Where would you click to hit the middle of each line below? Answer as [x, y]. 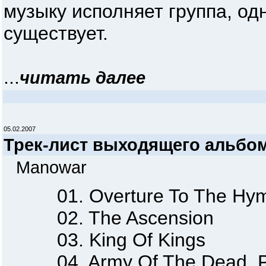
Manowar [51, 167]
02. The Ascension [109, 218]
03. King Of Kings [104, 240]
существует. [56, 33]
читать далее [83, 77]
